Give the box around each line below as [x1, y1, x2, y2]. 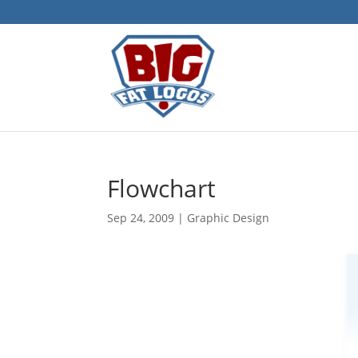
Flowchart [107, 172, 217, 205]
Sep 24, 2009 [107, 210, 175, 225]
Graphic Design [187, 210, 270, 225]
